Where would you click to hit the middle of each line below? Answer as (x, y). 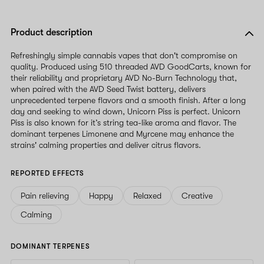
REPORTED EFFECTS (48, 173)
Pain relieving (45, 195)
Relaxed (147, 195)
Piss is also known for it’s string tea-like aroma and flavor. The (123, 122)
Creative (197, 195)
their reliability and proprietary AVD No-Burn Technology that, (124, 77)
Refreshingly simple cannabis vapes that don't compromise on (124, 55)
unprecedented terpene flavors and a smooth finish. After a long (128, 100)
